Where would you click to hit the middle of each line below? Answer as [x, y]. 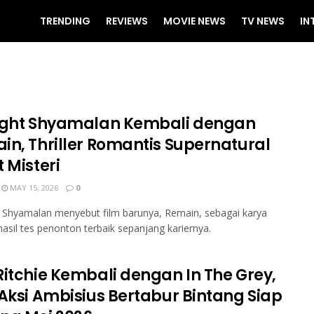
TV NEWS [263, 21]
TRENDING [65, 21]
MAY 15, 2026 [33, 187]
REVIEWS [127, 21]
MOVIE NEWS [194, 21]
